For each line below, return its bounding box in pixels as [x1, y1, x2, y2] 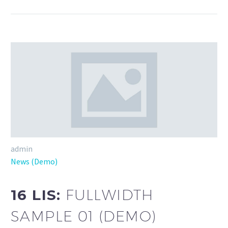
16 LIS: [11, 186, 66, 204]
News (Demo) [11, 156, 58, 166]
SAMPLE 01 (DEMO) [11, 207, 157, 224]
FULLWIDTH [66, 186, 154, 203]
